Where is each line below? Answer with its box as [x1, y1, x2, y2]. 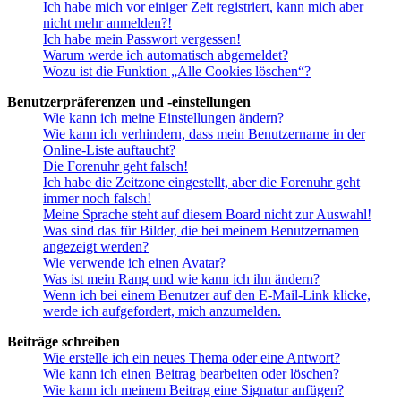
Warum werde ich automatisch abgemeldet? [43, 47, 288, 63]
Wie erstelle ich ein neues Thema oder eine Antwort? [43, 349, 340, 365]
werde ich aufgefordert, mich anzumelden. [43, 303, 281, 319]
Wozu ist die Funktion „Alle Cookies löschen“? [43, 63, 311, 79]
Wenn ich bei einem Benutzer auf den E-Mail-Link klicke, [43, 286, 371, 303]
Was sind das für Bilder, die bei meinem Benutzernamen [43, 222, 359, 238]
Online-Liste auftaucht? [43, 141, 175, 158]
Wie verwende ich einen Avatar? [43, 254, 226, 270]
